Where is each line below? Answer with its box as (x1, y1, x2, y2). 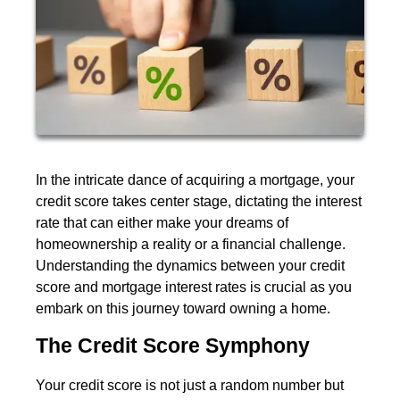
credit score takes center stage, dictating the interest (36, 193, 362, 209)
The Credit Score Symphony (36, 334, 310, 357)
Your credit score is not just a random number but (36, 378, 344, 394)
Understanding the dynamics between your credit (36, 257, 345, 273)
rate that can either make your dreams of (36, 214, 288, 230)
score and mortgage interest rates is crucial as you (36, 279, 352, 295)
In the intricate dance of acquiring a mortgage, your (36, 171, 354, 187)
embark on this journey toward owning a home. (36, 300, 330, 316)
